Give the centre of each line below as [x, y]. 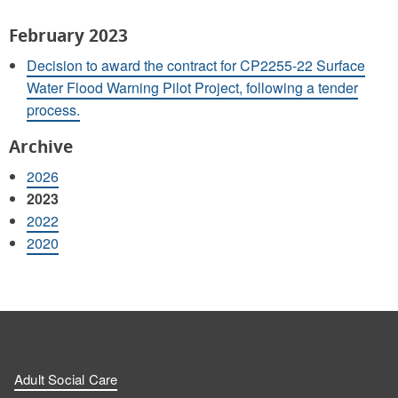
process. [53, 109]
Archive [41, 146]
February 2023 [68, 35]
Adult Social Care [66, 378]
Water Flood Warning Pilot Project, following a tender [192, 87]
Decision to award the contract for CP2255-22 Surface [196, 65]
